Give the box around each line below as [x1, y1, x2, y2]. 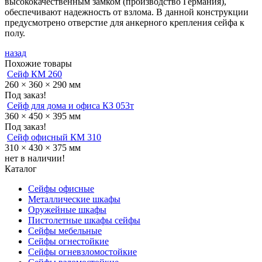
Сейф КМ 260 [7, 68, 62, 79]
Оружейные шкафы [28, 204, 106, 215]
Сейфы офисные [28, 183, 94, 194]
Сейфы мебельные [28, 225, 102, 236]
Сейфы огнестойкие [28, 236, 109, 246]
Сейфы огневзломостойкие [28, 246, 137, 257]
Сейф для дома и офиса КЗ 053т [7, 100, 134, 111]
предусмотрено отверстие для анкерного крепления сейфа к [5, 17, 244, 27]
